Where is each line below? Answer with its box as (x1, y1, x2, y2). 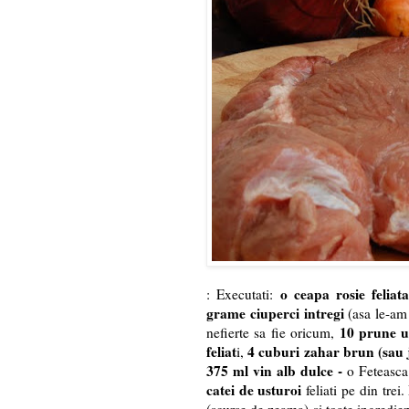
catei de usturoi (206, 380, 306, 401)
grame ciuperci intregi (206, 303, 344, 324)
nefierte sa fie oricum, (206, 323, 335, 342)
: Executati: (206, 285, 281, 304)
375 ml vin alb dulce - (206, 361, 342, 382)
